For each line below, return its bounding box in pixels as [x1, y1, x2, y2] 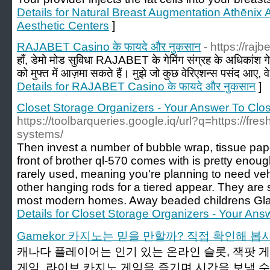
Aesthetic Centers [17, 19, 109, 32]
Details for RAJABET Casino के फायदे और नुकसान [17, 80, 256, 93]
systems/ [17, 128, 63, 140]
